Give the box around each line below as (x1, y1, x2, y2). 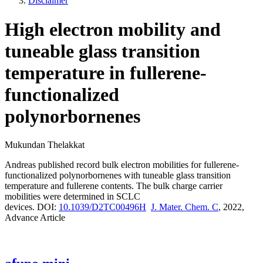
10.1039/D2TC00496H (59, 202, 146, 213)
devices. (5, 202, 37, 213)
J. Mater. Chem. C (151, 202, 218, 213)
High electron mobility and (5, 18, 221, 40)
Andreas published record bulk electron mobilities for (5, 160, 204, 170)
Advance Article (5, 213, 65, 223)
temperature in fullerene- (5, 62, 207, 83)
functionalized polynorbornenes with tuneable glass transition (5, 170, 231, 181)
